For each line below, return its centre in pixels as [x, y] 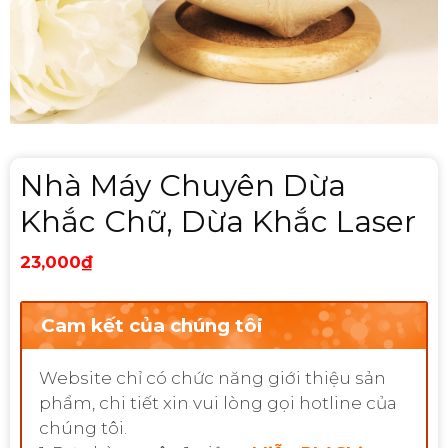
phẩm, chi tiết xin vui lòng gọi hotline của [218, 403]
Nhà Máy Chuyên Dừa [183, 185]
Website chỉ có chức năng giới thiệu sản [212, 378]
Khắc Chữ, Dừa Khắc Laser [218, 221]
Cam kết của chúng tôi [151, 325]
